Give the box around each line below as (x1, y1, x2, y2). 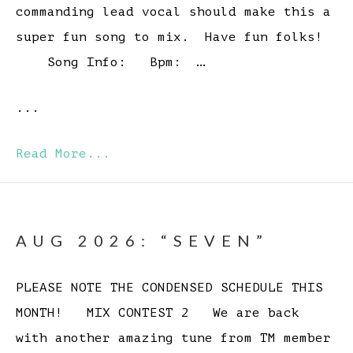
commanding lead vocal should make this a (16, 5, 331, 20)
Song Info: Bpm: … (16, 55, 205, 70)
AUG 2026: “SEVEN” (16, 231, 269, 251)
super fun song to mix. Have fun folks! (16, 30, 323, 45)
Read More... (16, 147, 110, 162)
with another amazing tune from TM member (16, 331, 331, 346)
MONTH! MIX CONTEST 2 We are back (16, 306, 299, 321)
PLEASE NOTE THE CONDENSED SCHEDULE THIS (16, 281, 323, 295)
